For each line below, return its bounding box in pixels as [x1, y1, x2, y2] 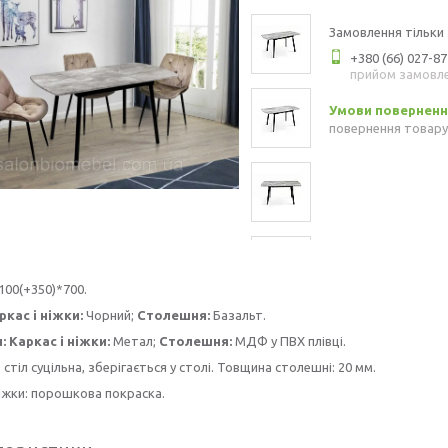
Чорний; [83, 308, 137, 322]
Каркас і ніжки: [9, 334, 110, 348]
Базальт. [210, 308, 266, 322]
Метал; [110, 334, 159, 348]
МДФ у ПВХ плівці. [232, 334, 346, 348]
